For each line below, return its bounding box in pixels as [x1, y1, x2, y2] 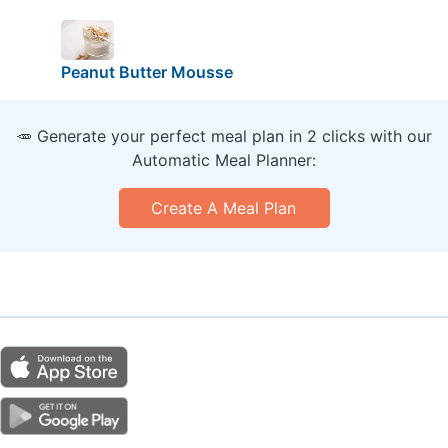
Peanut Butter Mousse [60, 61, 233, 82]
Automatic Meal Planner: [132, 149, 316, 170]
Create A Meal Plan [151, 197, 297, 218]
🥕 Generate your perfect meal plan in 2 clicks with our [16, 125, 432, 146]
